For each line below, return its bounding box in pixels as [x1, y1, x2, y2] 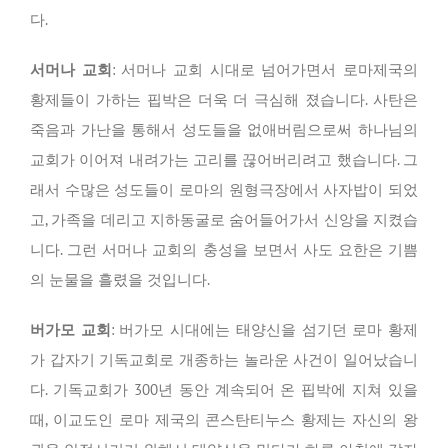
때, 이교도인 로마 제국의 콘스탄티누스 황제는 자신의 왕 [30, 410, 418, 430]
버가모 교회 [30, 320, 111, 340]
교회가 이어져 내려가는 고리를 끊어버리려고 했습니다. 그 [30, 150, 418, 170]
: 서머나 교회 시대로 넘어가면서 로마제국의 [111, 60, 419, 80]
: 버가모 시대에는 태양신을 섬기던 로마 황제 [110, 320, 419, 340]
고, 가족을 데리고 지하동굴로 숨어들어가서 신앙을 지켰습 [30, 210, 418, 230]
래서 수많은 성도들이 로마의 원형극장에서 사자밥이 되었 [30, 180, 418, 200]
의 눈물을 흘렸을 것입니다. [30, 270, 210, 290]
